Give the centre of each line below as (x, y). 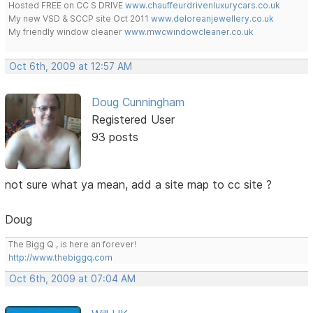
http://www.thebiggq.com (61, 258)
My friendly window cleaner (67, 32)
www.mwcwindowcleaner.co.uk (189, 32)
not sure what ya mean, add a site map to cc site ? (139, 185)
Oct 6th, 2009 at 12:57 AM (71, 67)
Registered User (133, 120)
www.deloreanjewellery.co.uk (213, 19)
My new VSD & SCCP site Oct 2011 (80, 19)
